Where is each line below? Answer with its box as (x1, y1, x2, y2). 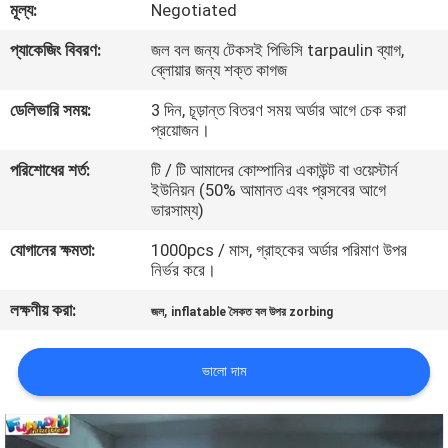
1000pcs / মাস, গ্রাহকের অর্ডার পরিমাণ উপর (151, 240, 408, 261)
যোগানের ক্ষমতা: (10, 240, 96, 261)
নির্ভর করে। (151, 260, 217, 281)
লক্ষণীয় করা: (10, 300, 77, 321)
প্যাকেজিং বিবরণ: (10, 40, 102, 61)
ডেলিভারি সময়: (10, 100, 92, 121)
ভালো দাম (202, 363, 246, 380)
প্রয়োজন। (151, 120, 211, 141)
